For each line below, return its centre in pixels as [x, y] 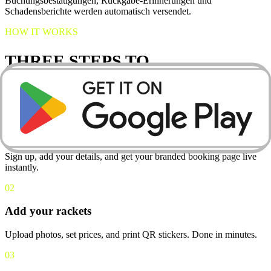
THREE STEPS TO [77, 60]
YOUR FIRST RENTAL [93, 80]
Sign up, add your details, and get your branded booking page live [131, 156]
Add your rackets [48, 211]
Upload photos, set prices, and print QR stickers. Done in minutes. [131, 235]
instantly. [22, 167]
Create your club [47, 132]
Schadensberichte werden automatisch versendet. [98, 11]
